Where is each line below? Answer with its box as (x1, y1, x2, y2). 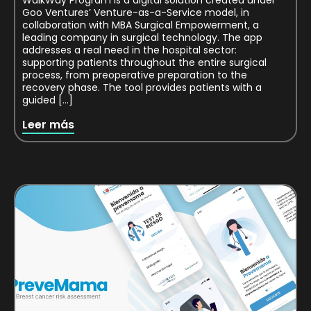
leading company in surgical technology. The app (22, 31, 262, 45)
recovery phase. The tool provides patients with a (22, 81, 262, 95)
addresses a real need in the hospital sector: (22, 43, 237, 58)
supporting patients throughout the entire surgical (22, 56, 267, 70)
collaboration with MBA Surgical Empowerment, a (22, 18, 259, 33)
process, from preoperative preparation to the (22, 68, 247, 83)
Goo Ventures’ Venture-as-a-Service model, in (22, 6, 249, 20)
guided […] (22, 93, 73, 108)
